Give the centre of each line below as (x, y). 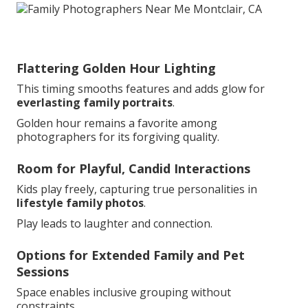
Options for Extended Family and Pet (131, 255)
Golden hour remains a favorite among (117, 123)
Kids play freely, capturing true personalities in (137, 189)
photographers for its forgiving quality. (118, 137)
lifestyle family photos (80, 203)
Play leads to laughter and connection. (114, 224)
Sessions (43, 272)
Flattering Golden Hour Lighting (116, 68)
